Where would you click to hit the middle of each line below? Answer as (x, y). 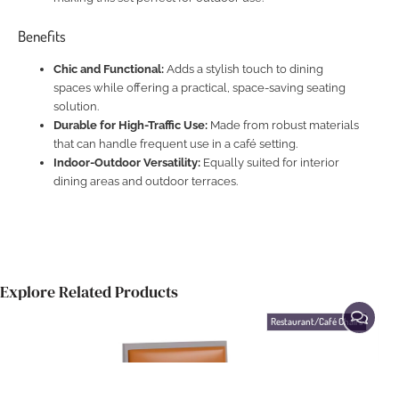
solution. (76, 107)
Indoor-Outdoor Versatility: (127, 163)
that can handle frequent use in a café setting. (175, 144)
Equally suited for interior (270, 163)
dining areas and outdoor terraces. (146, 182)
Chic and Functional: (109, 69)
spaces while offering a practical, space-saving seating (199, 88)
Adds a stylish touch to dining (244, 69)
